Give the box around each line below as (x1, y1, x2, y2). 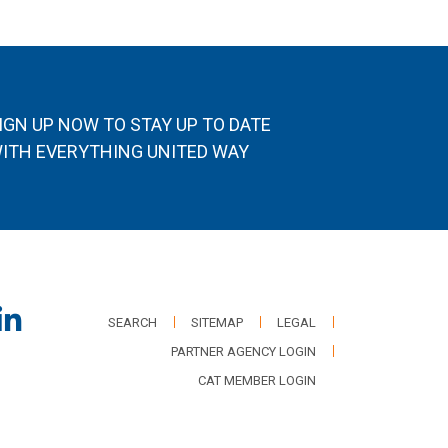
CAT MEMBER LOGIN (198, 372, 316, 388)
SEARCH (108, 314, 157, 330)
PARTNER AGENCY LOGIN (171, 343, 316, 359)
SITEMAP (191, 314, 243, 330)
